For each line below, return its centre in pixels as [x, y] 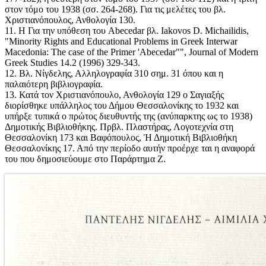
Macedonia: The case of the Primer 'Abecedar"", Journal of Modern [132, 52]
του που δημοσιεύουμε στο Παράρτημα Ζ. [85, 159]
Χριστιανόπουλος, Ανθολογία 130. [70, 20]
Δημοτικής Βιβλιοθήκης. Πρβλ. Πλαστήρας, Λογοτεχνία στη [119, 127]
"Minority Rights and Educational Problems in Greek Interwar [121, 42]
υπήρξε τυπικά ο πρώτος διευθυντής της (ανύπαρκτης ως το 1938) [129, 116]
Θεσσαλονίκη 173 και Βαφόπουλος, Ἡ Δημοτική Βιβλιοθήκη [121, 138]
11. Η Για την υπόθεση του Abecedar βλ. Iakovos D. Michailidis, [127, 31]
